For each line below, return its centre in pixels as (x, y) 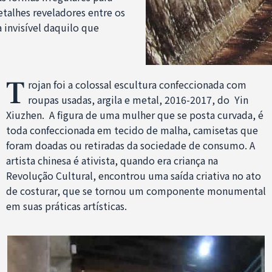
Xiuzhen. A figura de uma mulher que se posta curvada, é (134, 114)
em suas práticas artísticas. (66, 206)
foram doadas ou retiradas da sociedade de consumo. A (130, 145)
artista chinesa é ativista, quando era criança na (112, 160)
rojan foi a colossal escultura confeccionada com (137, 84)
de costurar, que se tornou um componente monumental (136, 190)
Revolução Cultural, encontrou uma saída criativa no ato (133, 175)
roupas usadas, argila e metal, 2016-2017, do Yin (138, 99)
